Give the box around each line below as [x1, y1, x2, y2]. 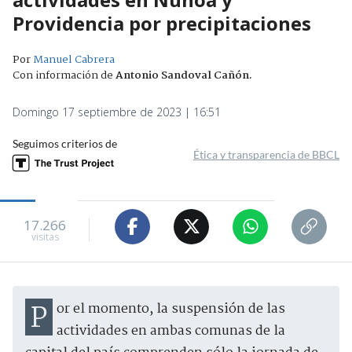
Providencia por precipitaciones [13, 9, 311, 36]
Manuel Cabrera [33, 50, 115, 68]
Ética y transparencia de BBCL [193, 147, 339, 161]
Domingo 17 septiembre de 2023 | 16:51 [13, 104, 221, 119]
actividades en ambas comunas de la [57, 320, 285, 342]
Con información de [13, 66, 113, 84]
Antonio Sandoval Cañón [115, 66, 249, 84]
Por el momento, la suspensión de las [31, 296, 47, 342]
